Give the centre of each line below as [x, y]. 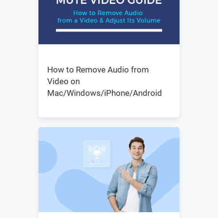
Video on [63, 81]
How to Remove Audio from [98, 69]
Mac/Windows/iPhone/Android [104, 93]
